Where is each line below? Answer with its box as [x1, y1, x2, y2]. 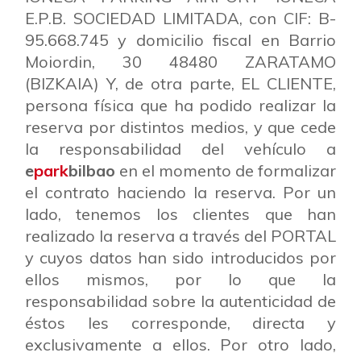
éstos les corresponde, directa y [25, 313, 336, 333]
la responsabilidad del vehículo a [25, 139, 336, 159]
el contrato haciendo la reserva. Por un [25, 182, 336, 202]
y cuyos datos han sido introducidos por [25, 247, 336, 268]
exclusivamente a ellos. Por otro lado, [25, 334, 336, 355]
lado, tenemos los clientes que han [25, 204, 336, 224]
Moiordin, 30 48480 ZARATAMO [25, 52, 336, 72]
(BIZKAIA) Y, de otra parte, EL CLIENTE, [25, 73, 336, 93]
